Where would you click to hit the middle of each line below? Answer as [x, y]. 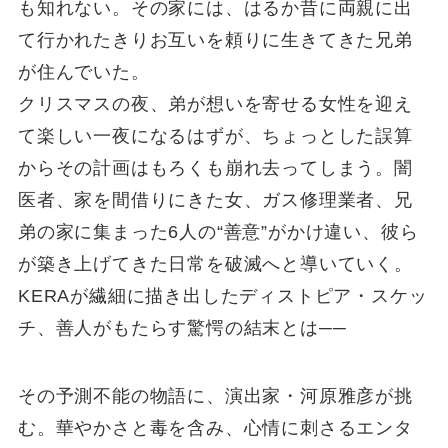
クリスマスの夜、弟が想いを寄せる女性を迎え [215, 103]
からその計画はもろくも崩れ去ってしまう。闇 [215, 167]
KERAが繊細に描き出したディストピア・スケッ [222, 295]
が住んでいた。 [83, 71]
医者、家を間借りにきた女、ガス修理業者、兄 [215, 199]
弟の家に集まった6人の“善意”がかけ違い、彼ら [218, 231]
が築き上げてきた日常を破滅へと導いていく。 [215, 263]
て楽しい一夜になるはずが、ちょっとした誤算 [215, 135]
